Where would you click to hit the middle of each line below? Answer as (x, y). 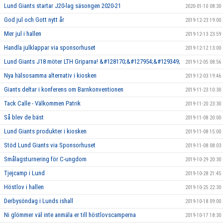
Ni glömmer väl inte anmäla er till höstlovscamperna (70, 215)
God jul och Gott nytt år (34, 20)
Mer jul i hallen (23, 34)
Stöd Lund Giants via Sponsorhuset (50, 145)
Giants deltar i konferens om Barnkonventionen (64, 89)
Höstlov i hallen (24, 187)
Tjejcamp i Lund (24, 173)
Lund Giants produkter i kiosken (45, 131)
